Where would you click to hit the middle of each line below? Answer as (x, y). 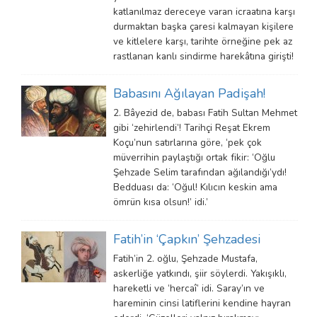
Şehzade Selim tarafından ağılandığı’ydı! (200, 172)
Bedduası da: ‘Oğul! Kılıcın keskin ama (195, 187)
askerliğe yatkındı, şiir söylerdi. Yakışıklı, (200, 273)
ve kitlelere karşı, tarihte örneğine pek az (203, 41)
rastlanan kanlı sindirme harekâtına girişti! (203, 56)
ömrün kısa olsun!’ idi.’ (161, 202)
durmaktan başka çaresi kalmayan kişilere (203, 27)
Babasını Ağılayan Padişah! (189, 93)
